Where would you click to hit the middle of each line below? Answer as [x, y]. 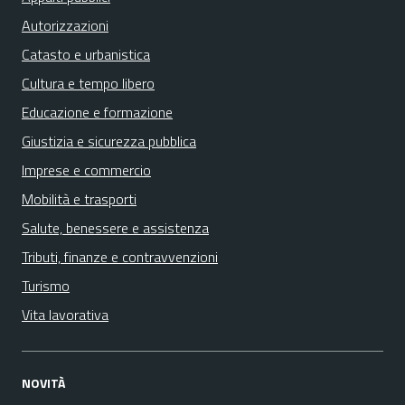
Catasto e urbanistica [86, 54]
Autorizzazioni [65, 25]
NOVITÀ [43, 383]
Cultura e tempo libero [88, 83]
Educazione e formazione [97, 112]
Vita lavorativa [65, 315]
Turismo [46, 286]
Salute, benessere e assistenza [115, 228]
